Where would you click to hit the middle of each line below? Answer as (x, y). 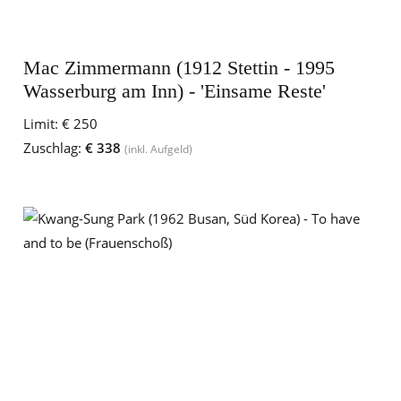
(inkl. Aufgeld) (158, 149)
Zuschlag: (52, 148)
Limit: (41, 124)
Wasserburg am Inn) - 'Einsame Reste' (175, 91)
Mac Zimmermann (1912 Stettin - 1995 (179, 68)
